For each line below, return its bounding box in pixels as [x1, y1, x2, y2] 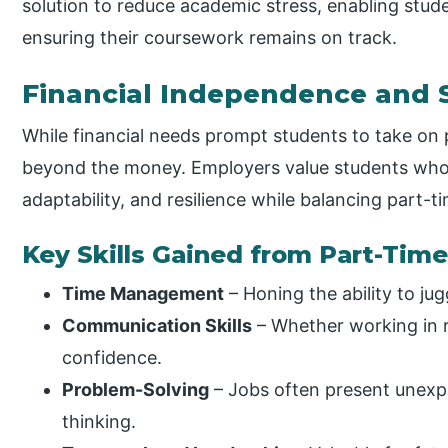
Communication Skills [62, 314, 253, 336]
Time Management [62, 282, 225, 304]
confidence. [62, 346, 163, 368]
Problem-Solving [62, 378, 210, 400]
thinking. [62, 410, 137, 432]
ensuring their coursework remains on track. [22, 27, 398, 49]
